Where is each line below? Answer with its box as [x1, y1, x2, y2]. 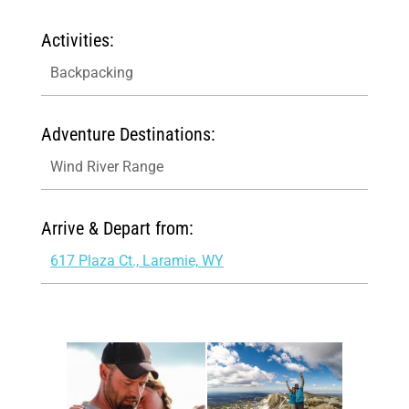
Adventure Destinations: [40, 123, 215, 145]
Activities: [40, 29, 114, 51]
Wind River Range [49, 158, 163, 175]
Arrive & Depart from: [40, 217, 194, 239]
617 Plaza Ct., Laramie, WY [49, 252, 224, 269]
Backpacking [49, 64, 133, 81]
